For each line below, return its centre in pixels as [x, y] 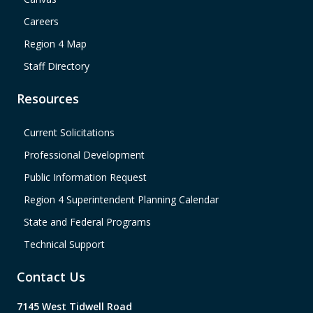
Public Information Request [85, 177]
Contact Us [51, 277]
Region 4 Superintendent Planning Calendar [121, 200]
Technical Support [64, 245]
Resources [48, 99]
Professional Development [84, 155]
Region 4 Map [55, 44]
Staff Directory [56, 66]
